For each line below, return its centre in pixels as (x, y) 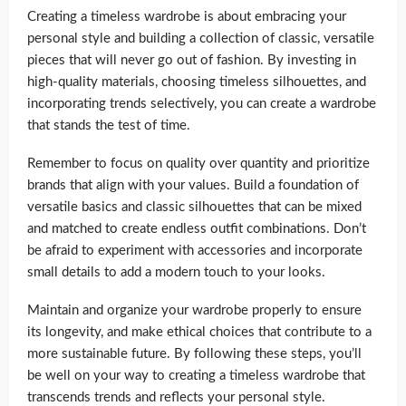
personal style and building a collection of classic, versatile (201, 38)
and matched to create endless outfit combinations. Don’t (197, 228)
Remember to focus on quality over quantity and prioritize (198, 163)
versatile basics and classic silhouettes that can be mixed (194, 207)
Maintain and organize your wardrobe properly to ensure (194, 310)
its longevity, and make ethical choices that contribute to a (199, 332)
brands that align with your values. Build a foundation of (193, 185)
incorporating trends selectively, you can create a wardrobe (202, 103)
